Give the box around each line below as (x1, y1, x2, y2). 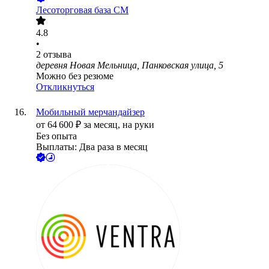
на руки (122, 119, 154, 130)
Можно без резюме (36, 71, 113, 82)
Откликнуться (36, 82, 94, 92)
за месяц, (83, 119, 122, 130)
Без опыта (36, 131, 77, 142)
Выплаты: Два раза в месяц (36, 142, 148, 153)
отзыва (43, 49, 71, 60)
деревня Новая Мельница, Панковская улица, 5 (36, 60, 223, 71)
